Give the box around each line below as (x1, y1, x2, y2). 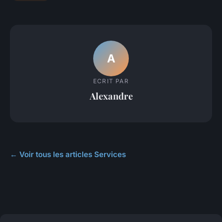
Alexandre (89, 89, 133, 102)
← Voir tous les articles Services (10, 150, 126, 160)
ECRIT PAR (93, 77, 129, 85)
